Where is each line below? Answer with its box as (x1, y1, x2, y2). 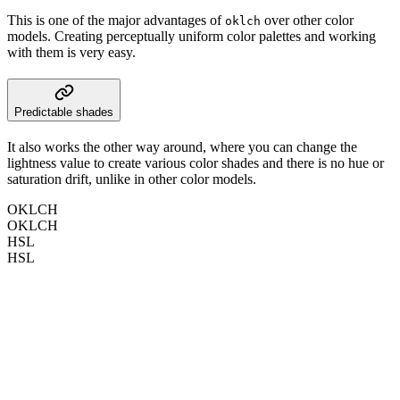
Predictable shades (14, 105, 113, 120)
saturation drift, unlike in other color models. (7, 171, 256, 187)
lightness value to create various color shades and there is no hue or (7, 154, 384, 171)
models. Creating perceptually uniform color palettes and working (7, 29, 376, 45)
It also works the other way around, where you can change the (7, 138, 357, 154)
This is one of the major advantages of (7, 12, 225, 29)
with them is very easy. (7, 45, 136, 61)
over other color (261, 12, 354, 29)
